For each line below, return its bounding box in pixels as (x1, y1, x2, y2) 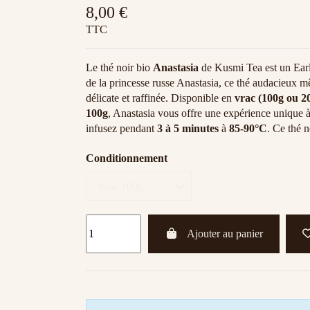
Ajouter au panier (186, 227, 263, 239)
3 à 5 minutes (157, 122, 219, 134)
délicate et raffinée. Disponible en (86, 91, 235, 104)
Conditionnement (86, 152, 167, 164)
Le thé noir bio (86, 61, 153, 73)
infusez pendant (86, 122, 157, 134)
